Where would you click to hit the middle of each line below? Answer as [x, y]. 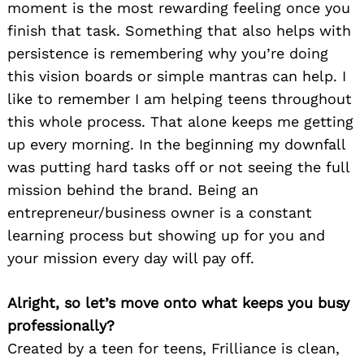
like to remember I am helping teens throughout [180, 99]
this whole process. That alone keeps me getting [180, 122]
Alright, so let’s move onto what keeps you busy [178, 303]
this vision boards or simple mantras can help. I [177, 76]
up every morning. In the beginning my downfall [176, 145]
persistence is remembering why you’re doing [168, 54]
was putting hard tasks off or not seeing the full [178, 167]
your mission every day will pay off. [131, 258]
